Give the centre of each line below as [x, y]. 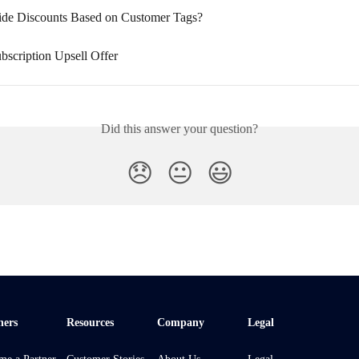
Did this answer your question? [179, 129]
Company [181, 323]
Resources [90, 323]
